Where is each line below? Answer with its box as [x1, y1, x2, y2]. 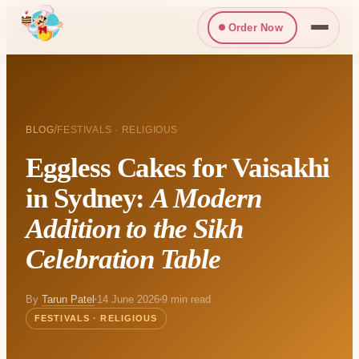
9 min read [162, 293, 211, 305]
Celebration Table [26, 244, 221, 275]
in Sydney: [26, 183, 151, 214]
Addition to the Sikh [26, 213, 243, 244]
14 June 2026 [97, 293, 159, 305]
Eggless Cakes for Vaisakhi [26, 152, 329, 184]
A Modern [151, 183, 261, 214]
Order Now [228, 21, 283, 34]
